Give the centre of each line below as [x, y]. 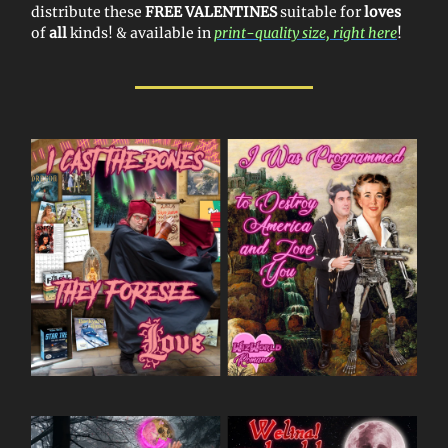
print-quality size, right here [305, 33]
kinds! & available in [142, 33]
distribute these [88, 12]
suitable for [320, 12]
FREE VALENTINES [211, 12]
